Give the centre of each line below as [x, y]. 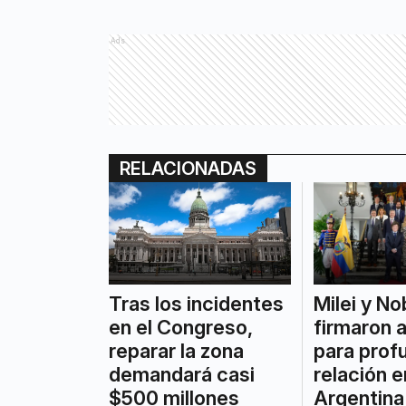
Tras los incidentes [196, 304]
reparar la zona [176, 351]
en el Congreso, [181, 328]
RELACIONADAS [188, 169]
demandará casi [182, 375]
